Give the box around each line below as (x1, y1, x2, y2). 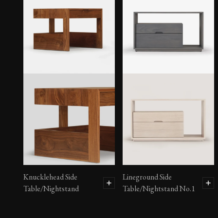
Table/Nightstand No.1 (123, 183, 195, 194)
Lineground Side (123, 172, 172, 182)
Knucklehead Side (23, 172, 77, 182)
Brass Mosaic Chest (23, 61, 84, 72)
